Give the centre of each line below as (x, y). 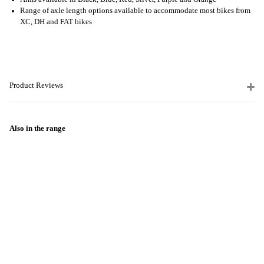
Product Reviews (36, 86)
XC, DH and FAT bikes (56, 22)
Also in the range (37, 128)
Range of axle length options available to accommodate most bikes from (135, 10)
